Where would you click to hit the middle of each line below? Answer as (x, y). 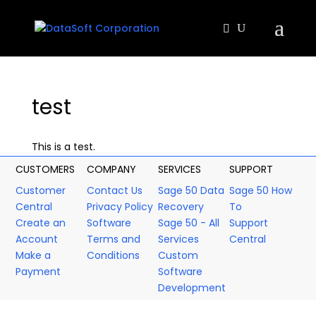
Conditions (114, 255)
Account (37, 239)
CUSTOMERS (45, 169)
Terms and (114, 239)
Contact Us (115, 190)
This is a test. (63, 147)
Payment (38, 272)
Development (192, 288)
